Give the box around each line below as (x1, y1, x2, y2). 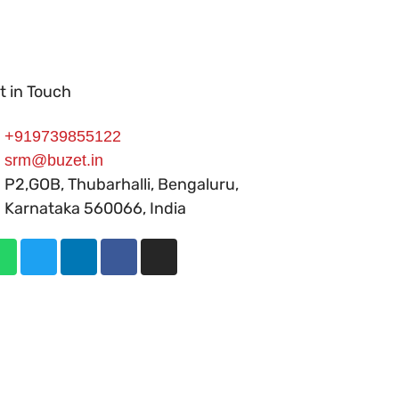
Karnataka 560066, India (4, 199, 187, 218)
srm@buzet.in (4, 151, 104, 169)
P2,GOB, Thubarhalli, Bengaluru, (4, 175, 240, 194)
